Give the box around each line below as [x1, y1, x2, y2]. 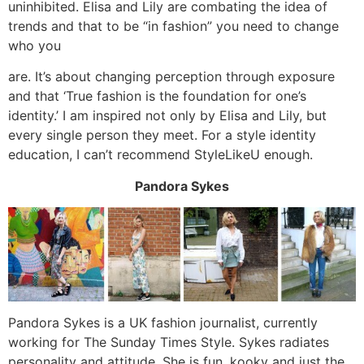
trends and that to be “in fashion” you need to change [8, 18, 339, 35]
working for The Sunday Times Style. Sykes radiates [8, 334, 329, 351]
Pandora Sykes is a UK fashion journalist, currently [8, 314, 318, 331]
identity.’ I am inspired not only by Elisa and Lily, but [8, 107, 327, 124]
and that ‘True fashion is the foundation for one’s [8, 88, 306, 105]
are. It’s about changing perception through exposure [8, 68, 335, 85]
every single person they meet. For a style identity [8, 127, 316, 144]
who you [8, 37, 61, 54]
